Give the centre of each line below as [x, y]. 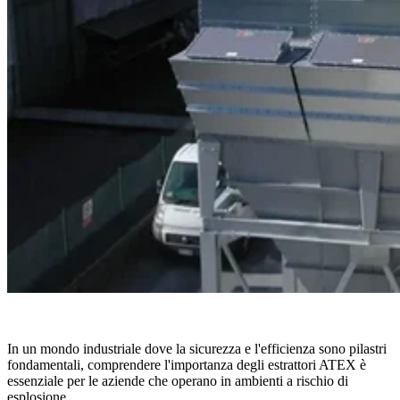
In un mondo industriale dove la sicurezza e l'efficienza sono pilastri [197, 349]
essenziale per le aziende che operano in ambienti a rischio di [178, 381]
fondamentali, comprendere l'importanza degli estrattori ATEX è [187, 365]
